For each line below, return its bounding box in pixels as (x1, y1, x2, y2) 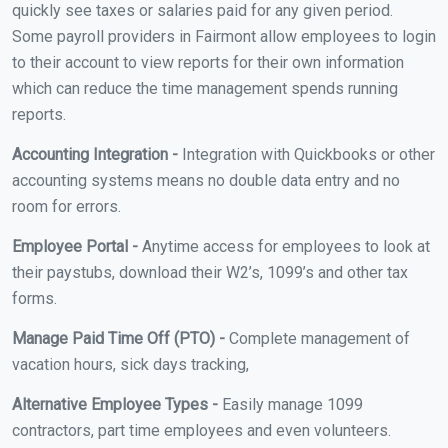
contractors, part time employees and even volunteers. (12, 420, 391, 440)
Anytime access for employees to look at (138, 236, 430, 256)
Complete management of (225, 328, 410, 348)
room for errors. (12, 196, 121, 216)
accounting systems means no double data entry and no (12, 170, 400, 190)
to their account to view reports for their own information (12, 52, 404, 72)
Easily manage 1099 (218, 394, 363, 414)
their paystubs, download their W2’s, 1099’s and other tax (12, 262, 408, 282)
